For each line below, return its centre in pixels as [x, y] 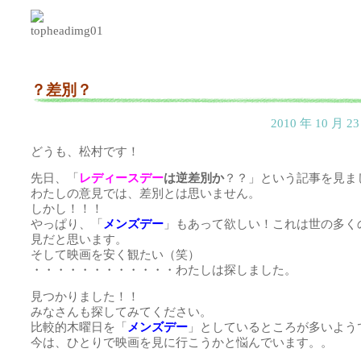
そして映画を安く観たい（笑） [115, 254]
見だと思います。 [79, 239]
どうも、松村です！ [85, 151]
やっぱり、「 [67, 224]
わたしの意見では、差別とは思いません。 [145, 193]
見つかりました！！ [85, 296]
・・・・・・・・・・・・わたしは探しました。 [164, 270]
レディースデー [121, 178]
